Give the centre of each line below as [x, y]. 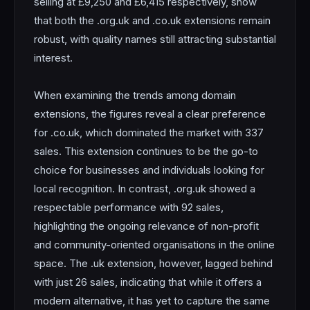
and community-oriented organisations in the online [154, 245]
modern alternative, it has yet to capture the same [152, 301]
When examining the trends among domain [135, 95]
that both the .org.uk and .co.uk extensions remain [152, 20]
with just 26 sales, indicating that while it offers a [148, 282]
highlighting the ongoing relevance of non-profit [146, 226]
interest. [53, 58]
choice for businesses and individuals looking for [149, 170]
